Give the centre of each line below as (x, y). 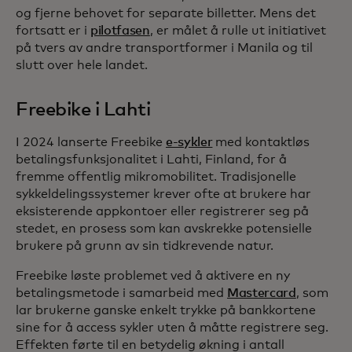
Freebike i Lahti (83, 110)
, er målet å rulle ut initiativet (238, 31)
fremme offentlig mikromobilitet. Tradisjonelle (156, 177)
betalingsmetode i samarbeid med (121, 293)
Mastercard (262, 293)
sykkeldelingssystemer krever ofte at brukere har (163, 194)
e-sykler (189, 143)
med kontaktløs (261, 143)
